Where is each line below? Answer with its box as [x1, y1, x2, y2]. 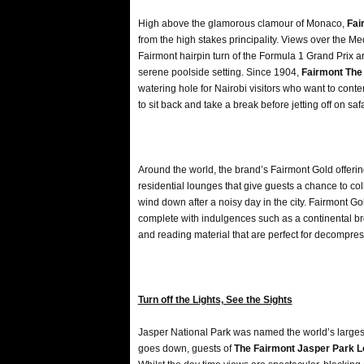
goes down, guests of [137, 343, 234, 354]
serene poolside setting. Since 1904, [137, 67, 301, 78]
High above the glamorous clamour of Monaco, [137, 18, 347, 29]
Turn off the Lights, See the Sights [137, 294, 292, 305]
